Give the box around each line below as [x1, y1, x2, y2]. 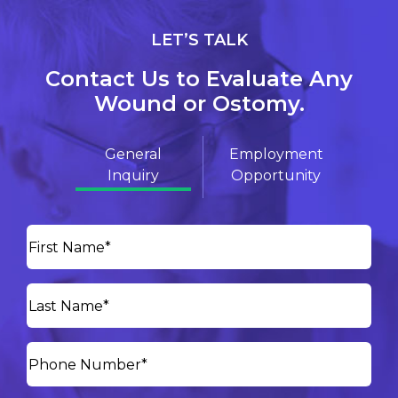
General [105, 146, 163, 163]
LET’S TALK [150, 30, 248, 50]
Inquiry [107, 167, 160, 184]
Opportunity [231, 167, 322, 184]
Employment [228, 146, 323, 163]
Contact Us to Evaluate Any [45, 66, 353, 92]
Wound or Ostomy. [93, 91, 305, 116]
